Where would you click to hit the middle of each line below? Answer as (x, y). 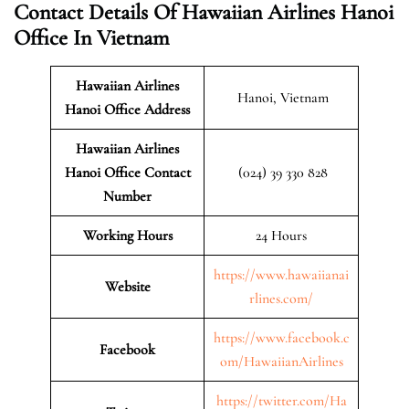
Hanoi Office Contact (127, 172)
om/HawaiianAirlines (281, 361)
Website (127, 286)
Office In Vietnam (91, 37)
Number (127, 196)
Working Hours (127, 235)
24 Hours (281, 235)
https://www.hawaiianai (281, 274)
